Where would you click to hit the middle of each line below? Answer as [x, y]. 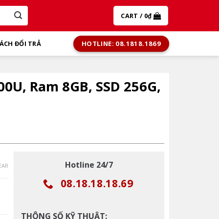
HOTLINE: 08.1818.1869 [121, 43]
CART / [132, 16]
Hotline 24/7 [89, 164]
